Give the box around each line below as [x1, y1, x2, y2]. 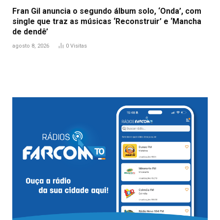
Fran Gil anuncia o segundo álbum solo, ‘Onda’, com [12, 6, 201, 16]
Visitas [70, 42, 87, 49]
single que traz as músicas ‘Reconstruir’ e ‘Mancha [12, 16, 201, 26]
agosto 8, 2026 [12, 42, 49, 49]
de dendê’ [12, 27, 48, 36]
